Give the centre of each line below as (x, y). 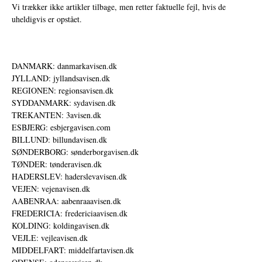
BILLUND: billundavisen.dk (59, 139)
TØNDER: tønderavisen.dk (57, 164)
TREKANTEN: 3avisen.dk (56, 115)
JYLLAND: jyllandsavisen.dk (61, 78)
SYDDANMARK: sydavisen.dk (64, 102)
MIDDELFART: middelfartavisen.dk (73, 250)
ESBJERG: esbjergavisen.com (61, 127)
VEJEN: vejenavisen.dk (51, 188)
